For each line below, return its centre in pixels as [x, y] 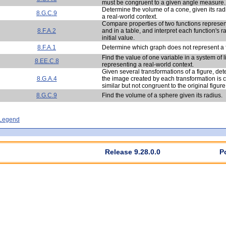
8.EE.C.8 [47, 61]
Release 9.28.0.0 [133, 152]
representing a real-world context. [148, 64]
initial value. [118, 38]
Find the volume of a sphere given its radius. [162, 95]
